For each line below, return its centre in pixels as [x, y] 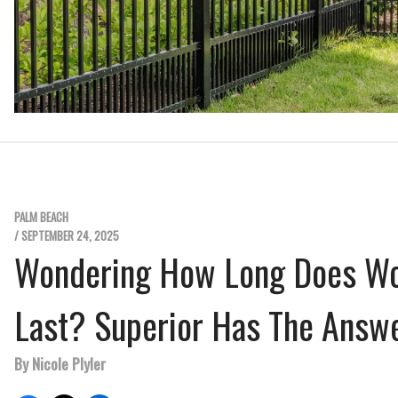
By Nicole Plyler [60, 364]
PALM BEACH [41, 217]
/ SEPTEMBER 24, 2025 [67, 236]
